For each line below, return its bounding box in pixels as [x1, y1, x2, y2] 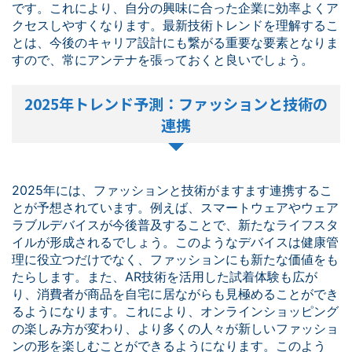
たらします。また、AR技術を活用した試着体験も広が [12, 269, 317, 284]
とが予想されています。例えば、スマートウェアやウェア [12, 200, 339, 215]
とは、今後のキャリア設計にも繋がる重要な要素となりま [12, 35, 339, 50]
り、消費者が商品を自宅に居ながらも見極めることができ [12, 286, 339, 302]
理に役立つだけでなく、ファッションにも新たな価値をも [12, 251, 339, 267]
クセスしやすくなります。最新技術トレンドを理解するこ [12, 17, 339, 33]
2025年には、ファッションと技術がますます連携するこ [12, 182, 332, 198]
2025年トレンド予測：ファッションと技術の [24, 93, 328, 114]
